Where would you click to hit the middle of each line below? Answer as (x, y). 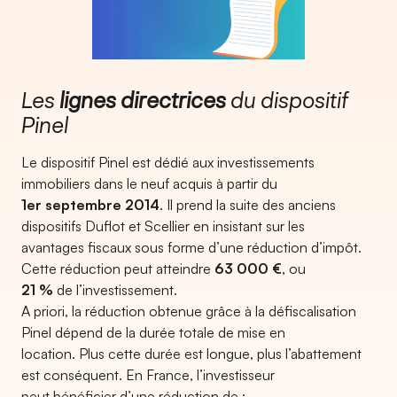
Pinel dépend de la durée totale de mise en (153, 332)
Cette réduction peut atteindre (118, 269)
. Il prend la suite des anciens (248, 205)
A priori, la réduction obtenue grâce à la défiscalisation (189, 311)
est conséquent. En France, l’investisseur (148, 375)
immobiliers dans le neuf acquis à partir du (149, 183)
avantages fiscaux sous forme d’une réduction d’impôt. (191, 247)
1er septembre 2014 (90, 205)
